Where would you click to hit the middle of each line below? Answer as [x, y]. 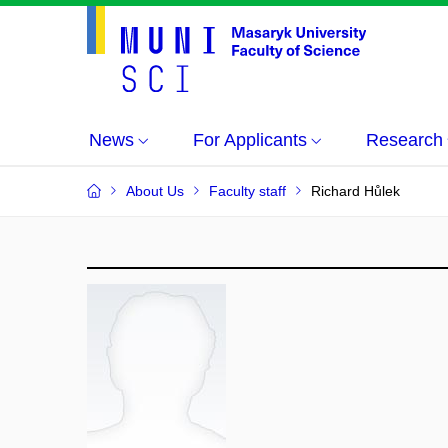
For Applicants [250, 140]
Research [404, 140]
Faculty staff [247, 191]
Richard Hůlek [355, 191]
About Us [155, 191]
